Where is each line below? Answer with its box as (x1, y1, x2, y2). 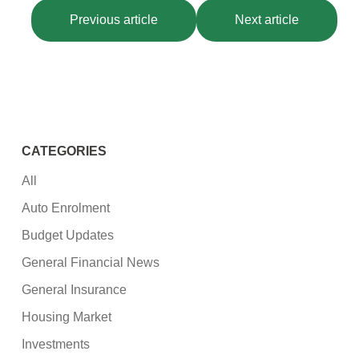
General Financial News (22, 256, 160, 270)
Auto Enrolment (22, 201, 111, 216)
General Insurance (22, 283, 127, 297)
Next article (234, 12, 299, 26)
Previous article (69, 12, 158, 26)
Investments (22, 337, 91, 352)
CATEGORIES (22, 144, 107, 159)
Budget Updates (22, 228, 115, 243)
